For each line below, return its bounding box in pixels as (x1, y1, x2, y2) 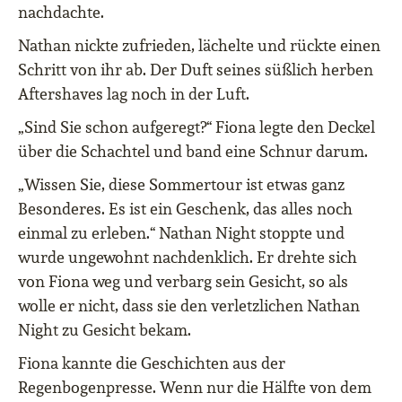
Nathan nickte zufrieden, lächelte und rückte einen (18, 35, 380, 57)
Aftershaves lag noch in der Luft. (18, 83, 249, 105)
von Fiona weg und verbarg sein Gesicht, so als (18, 271, 348, 293)
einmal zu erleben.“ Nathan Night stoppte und (18, 223, 345, 244)
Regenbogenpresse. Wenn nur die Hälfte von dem (18, 377, 371, 398)
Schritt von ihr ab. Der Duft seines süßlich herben (18, 59, 373, 81)
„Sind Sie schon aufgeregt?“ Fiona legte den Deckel (18, 117, 375, 138)
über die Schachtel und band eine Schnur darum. (18, 141, 368, 162)
